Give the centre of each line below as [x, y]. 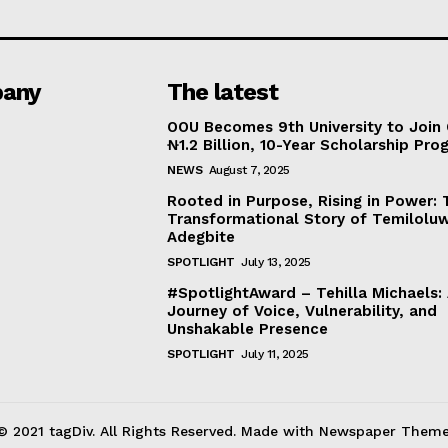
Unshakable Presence [248, 329]
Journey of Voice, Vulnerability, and [302, 311]
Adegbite [201, 237]
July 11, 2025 [275, 354]
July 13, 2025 [276, 262]
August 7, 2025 [249, 170]
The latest [223, 92]
